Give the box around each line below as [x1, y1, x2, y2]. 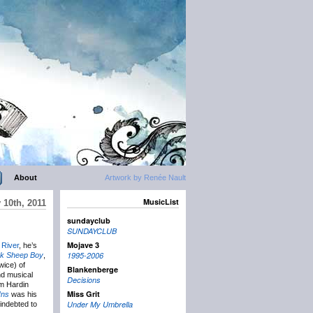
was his [9, 290, 37, 298]
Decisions [67, 275, 101, 286]
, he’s [19, 241, 37, 249]
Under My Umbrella [67, 299, 133, 310]
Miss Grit [67, 289, 100, 300]
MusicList [143, 196, 179, 207]
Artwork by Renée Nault [105, 173, 186, 182]
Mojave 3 [67, 240, 99, 251]
